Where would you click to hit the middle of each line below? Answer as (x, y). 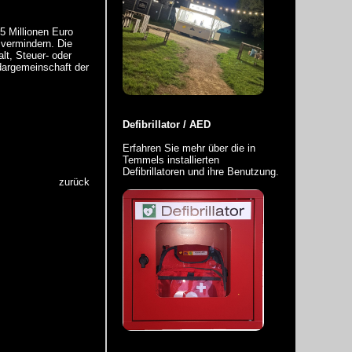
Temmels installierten (171, 160)
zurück (74, 182)
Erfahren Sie (152, 148)
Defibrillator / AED (167, 125)
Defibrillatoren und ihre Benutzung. (201, 172)
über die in (230, 148)
